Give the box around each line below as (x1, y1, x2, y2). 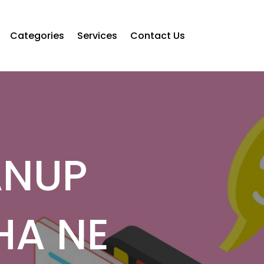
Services (77, 28, 117, 42)
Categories (9, 28, 64, 42)
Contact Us (130, 28, 185, 42)
